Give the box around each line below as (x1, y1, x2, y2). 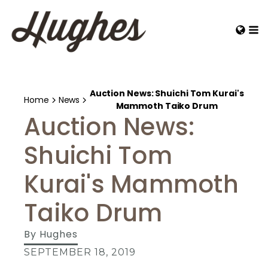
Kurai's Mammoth (24, 167, 239, 201)
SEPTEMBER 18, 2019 (24, 246, 136, 258)
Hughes (39, 227, 78, 241)
